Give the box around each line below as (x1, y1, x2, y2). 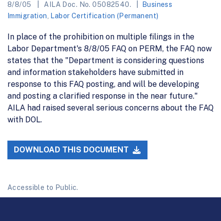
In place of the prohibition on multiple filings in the (7, 32, 194, 41)
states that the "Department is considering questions (7, 55, 204, 65)
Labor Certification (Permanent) (50, 11, 159, 20)
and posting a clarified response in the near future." (7, 91, 198, 101)
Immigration (7, 11, 47, 20)
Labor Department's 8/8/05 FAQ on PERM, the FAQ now (7, 43, 212, 53)
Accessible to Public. (7, 184, 78, 192)
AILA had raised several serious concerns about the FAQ (7, 103, 214, 112)
